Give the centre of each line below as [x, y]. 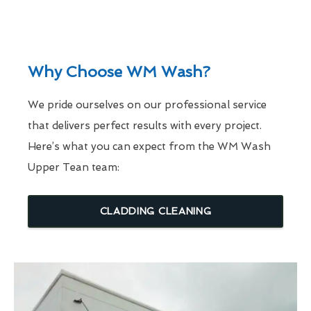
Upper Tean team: [74, 167]
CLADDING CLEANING [155, 211]
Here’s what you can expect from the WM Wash [149, 146]
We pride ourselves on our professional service [147, 104]
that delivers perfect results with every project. [145, 125]
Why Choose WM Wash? [119, 71]
